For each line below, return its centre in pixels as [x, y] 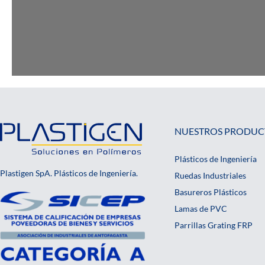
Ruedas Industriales [210, 175]
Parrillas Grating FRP [214, 225]
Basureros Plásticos [211, 192]
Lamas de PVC [201, 208]
